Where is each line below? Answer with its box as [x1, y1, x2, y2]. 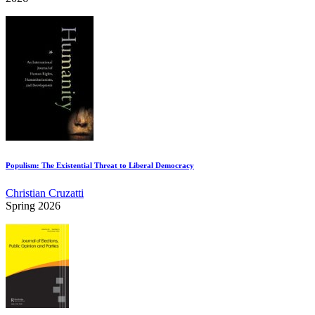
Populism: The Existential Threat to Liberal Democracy [6, 161, 194, 170]
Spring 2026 [6, 200, 60, 212]
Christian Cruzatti [6, 187, 84, 200]
